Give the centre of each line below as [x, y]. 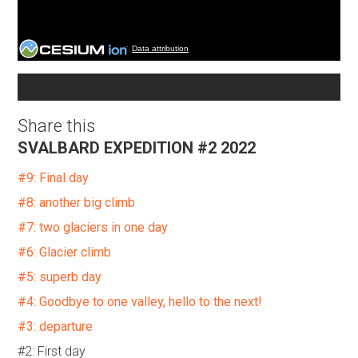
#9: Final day [53, 178]
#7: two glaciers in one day [93, 227]
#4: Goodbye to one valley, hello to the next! [140, 302]
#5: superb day [60, 277]
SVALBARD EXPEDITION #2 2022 [137, 148]
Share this [56, 126]
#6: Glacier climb [64, 252]
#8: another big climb [76, 203]
